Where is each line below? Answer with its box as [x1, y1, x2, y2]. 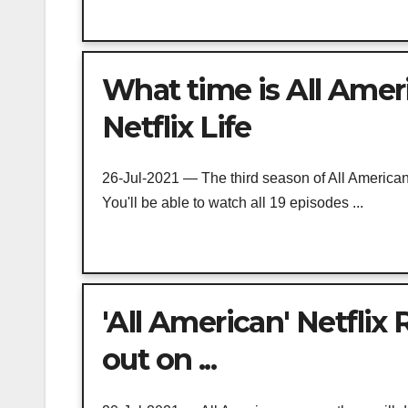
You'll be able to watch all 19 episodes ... [102, 195, 363, 211]
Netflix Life [102, 108, 251, 145]
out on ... [102, 342, 217, 378]
